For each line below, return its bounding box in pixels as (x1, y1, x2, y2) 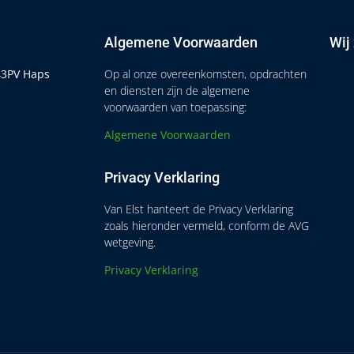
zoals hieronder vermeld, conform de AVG (104, 217, 309, 233)
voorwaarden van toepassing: (104, 99, 247, 115)
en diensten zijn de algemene (104, 82, 250, 98)
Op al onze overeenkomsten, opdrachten (104, 66, 307, 81)
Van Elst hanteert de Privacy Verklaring (104, 201, 293, 217)
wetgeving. (104, 234, 156, 250)
